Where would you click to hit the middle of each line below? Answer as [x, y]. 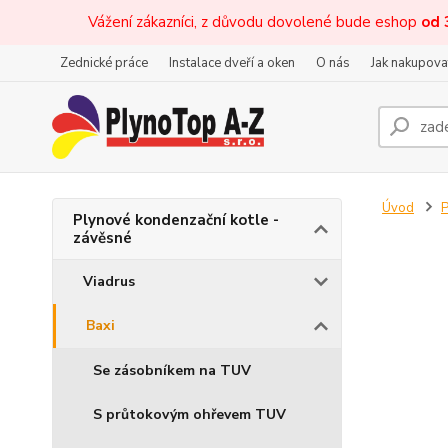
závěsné [102, 238]
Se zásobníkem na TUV [172, 370]
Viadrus [109, 281]
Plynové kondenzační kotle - [176, 220]
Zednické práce [104, 63]
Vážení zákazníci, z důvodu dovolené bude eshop [254, 22]
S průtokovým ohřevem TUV [189, 414]
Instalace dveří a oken [232, 63]
